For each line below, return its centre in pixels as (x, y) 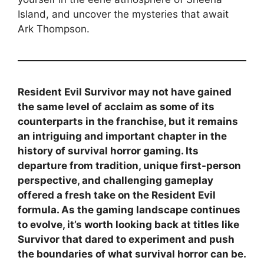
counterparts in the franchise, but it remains (128, 122)
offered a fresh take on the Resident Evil (117, 195)
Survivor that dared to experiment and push (126, 240)
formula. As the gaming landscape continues (129, 210)
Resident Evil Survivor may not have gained (125, 92)
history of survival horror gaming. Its (108, 151)
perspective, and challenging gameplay (115, 181)
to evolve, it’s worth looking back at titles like (128, 225)
